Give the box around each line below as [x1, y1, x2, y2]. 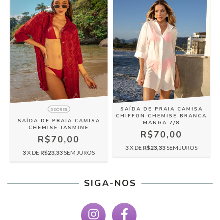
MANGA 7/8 [143, 119, 180, 126]
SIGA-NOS [83, 177, 137, 189]
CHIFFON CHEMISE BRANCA [116, 112, 207, 119]
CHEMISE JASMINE [28, 124, 89, 131]
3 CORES [50, 107, 67, 112]
